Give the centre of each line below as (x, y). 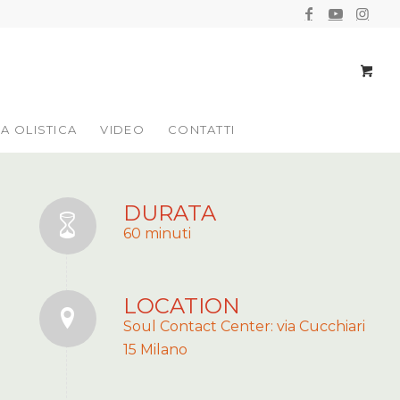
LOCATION (181, 306)
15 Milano (155, 350)
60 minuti (157, 233)
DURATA (169, 213)
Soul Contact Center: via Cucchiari (244, 326)
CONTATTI (201, 129)
